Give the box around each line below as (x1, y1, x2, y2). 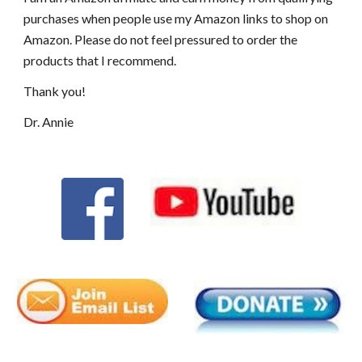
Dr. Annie (23, 114, 74, 129)
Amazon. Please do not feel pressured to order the (23, 32, 298, 47)
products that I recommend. (23, 53, 179, 68)
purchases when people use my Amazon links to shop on (23, 11, 329, 26)
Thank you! (23, 83, 89, 99)
